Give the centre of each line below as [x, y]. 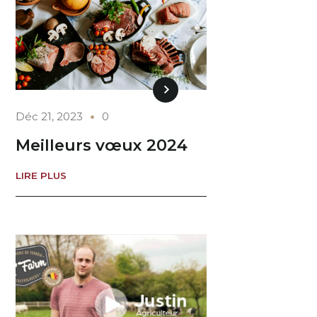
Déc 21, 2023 [50, 116]
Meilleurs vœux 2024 [102, 145]
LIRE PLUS [41, 175]
